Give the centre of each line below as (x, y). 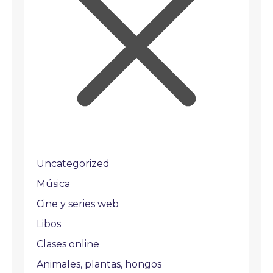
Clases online (68, 244)
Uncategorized (73, 164)
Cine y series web (78, 204)
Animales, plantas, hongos (99, 264)
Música (53, 184)
